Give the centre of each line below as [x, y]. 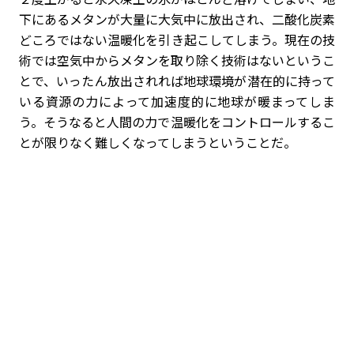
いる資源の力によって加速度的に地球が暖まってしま [177, 101]
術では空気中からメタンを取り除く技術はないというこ [177, 60]
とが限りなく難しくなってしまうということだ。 [158, 142]
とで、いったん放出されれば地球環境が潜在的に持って [177, 80]
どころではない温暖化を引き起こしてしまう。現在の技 [177, 39]
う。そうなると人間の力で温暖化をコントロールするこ [177, 121]
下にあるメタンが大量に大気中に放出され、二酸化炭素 [177, 19]
